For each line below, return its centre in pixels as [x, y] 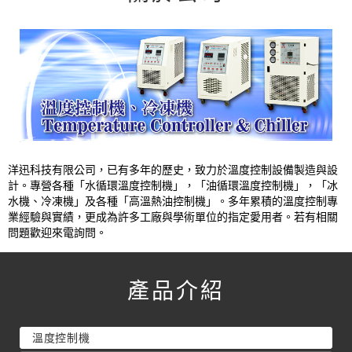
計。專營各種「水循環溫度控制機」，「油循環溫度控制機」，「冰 [173, 185]
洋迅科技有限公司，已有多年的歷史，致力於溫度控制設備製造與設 [173, 169]
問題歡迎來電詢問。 [57, 232]
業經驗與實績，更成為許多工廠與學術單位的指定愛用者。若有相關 [173, 216]
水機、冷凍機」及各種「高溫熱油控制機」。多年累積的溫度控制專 [173, 201]
